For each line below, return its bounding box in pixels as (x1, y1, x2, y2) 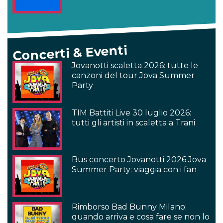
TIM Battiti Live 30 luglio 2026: (72, 108, 192, 117)
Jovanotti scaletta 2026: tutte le (72, 61, 199, 70)
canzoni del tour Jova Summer (72, 71, 195, 80)
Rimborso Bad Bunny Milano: (72, 202, 187, 212)
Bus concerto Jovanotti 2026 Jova (72, 155, 207, 165)
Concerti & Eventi (12, 42, 128, 64)
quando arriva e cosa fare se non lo (72, 212, 210, 222)
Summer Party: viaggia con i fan (72, 165, 197, 175)
